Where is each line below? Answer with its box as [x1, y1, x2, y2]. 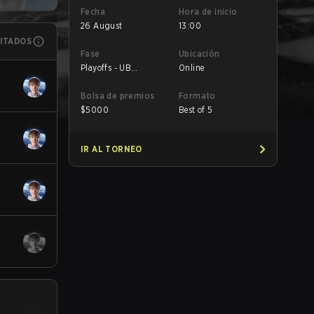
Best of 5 [179, 104, 213, 115]
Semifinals [81, 74, 121, 84]
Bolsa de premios [81, 90, 155, 101]
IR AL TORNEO [81, 144, 142, 154]
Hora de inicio [179, 6, 238, 17]
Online [179, 62, 205, 73]
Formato [179, 90, 216, 101]
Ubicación [179, 48, 220, 59]
